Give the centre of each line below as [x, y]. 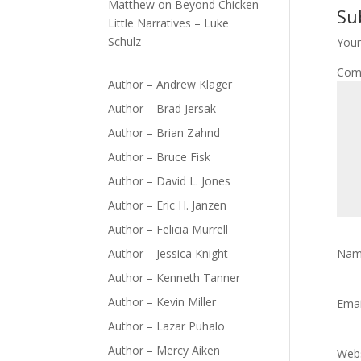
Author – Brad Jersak [162, 108]
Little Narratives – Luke [169, 23]
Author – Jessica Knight [168, 253]
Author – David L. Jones [170, 180]
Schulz [125, 41]
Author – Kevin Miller [162, 301]
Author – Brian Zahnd [164, 132]
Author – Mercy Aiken [164, 350]
